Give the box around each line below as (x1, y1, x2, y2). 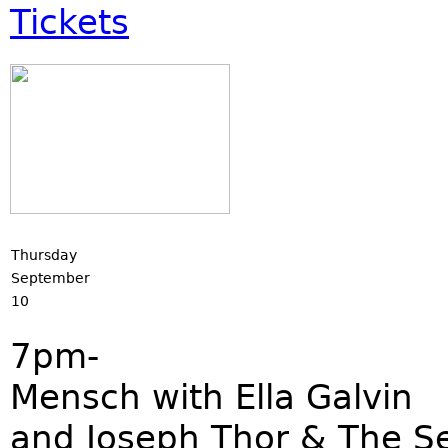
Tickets (10, 2, 129, 42)
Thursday (11, 247, 77, 263)
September (11, 270, 90, 286)
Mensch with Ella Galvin (10, 377, 413, 417)
